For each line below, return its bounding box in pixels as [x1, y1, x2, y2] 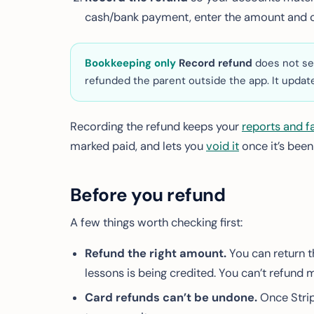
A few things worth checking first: [70, 215, 243, 230]
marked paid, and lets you [70, 139, 206, 153]
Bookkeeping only [85, 56, 176, 70]
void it [206, 139, 239, 153]
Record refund [179, 56, 252, 70]
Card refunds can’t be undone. [84, 290, 257, 305]
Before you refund [70, 183, 226, 207]
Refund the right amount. [84, 246, 226, 261]
